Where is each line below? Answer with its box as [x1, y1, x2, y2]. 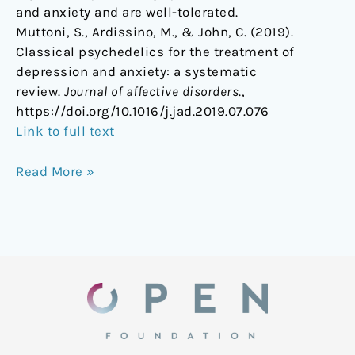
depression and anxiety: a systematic [16, 63, 257, 80]
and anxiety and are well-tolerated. [16, 4, 239, 21]
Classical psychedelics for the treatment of [16, 44, 295, 60]
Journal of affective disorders [64, 83, 239, 100]
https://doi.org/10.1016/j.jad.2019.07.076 [16, 103, 269, 120]
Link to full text [16, 123, 115, 139]
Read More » [16, 162, 95, 179]
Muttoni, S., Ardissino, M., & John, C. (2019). [16, 24, 293, 40]
